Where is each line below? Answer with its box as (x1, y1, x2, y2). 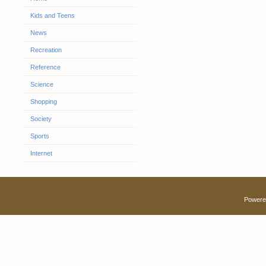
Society (30, 115, 52, 122)
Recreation (30, 46, 62, 53)
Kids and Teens (30, 12, 75, 19)
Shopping (30, 98, 57, 105)
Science (30, 81, 53, 88)
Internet (30, 150, 52, 157)
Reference (30, 64, 61, 71)
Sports (30, 132, 49, 140)
